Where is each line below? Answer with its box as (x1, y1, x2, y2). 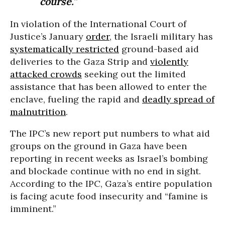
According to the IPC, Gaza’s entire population (10, 178, 212, 189)
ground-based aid (119, 43, 199, 55)
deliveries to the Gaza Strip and (10, 56, 150, 67)
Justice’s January (10, 31, 86, 42)
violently (150, 56, 188, 67)
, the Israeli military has (109, 31, 213, 42)
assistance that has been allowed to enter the (10, 81, 207, 92)
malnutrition (10, 106, 66, 118)
